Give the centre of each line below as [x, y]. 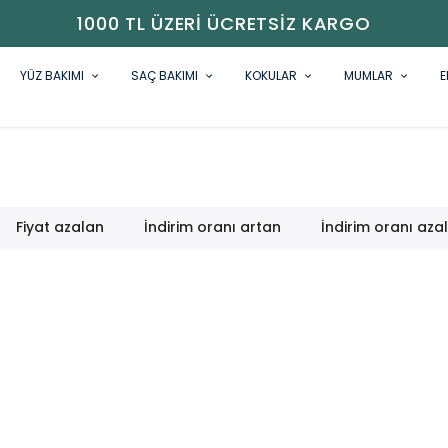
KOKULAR [271, 75]
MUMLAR [368, 75]
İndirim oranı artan [213, 227]
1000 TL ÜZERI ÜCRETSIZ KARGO [265, 23]
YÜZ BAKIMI [52, 75]
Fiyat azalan [60, 227]
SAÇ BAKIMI [164, 75]
